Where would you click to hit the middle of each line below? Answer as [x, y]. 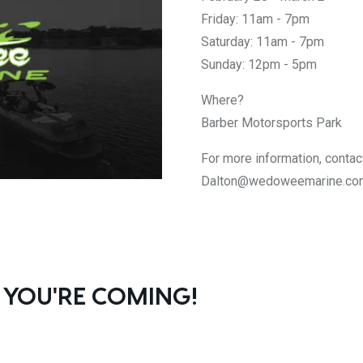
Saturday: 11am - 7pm [263, 42]
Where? [222, 100]
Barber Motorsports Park [271, 123]
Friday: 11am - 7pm [255, 19]
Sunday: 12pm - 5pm [259, 64]
